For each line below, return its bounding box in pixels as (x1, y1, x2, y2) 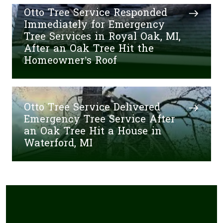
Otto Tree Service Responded (24, 4, 167, 22)
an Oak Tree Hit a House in (24, 122, 162, 140)
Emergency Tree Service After (24, 111, 175, 128)
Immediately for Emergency (24, 16, 165, 34)
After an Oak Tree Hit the (24, 40, 154, 58)
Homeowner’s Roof (24, 52, 117, 70)
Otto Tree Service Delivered (24, 99, 160, 116)
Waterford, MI (24, 134, 93, 152)
